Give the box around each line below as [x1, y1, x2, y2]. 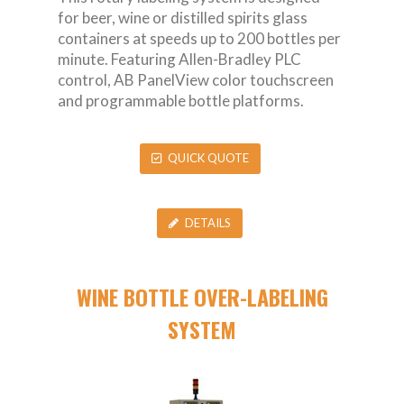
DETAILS [185, 216, 231, 231]
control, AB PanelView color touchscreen [58, 69, 334, 89]
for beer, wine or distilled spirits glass [58, 7, 308, 27]
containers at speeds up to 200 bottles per [58, 28, 341, 48]
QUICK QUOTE [167, 151, 249, 166]
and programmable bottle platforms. [58, 90, 304, 110]
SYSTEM [168, 313, 236, 346]
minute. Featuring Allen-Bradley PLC [58, 49, 301, 69]
